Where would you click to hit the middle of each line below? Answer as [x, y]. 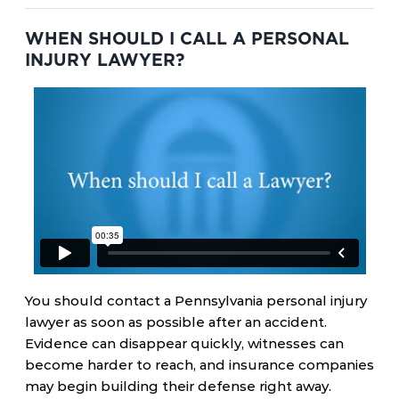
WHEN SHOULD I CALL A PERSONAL [187, 39]
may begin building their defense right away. [178, 386]
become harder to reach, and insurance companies [199, 365]
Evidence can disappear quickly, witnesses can [184, 343]
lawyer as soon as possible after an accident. [176, 322]
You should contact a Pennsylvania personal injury [196, 301]
